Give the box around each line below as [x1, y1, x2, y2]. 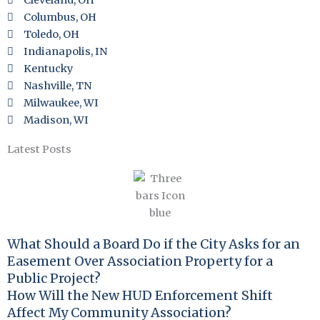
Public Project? [7, 270, 101, 286]
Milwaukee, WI [24, 96, 99, 109]
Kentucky [24, 62, 74, 75]
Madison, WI [24, 114, 89, 126]
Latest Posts [7, 143, 71, 156]
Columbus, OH [24, 11, 97, 24]
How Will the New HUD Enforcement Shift [7, 287, 273, 304]
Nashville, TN [24, 79, 92, 92]
